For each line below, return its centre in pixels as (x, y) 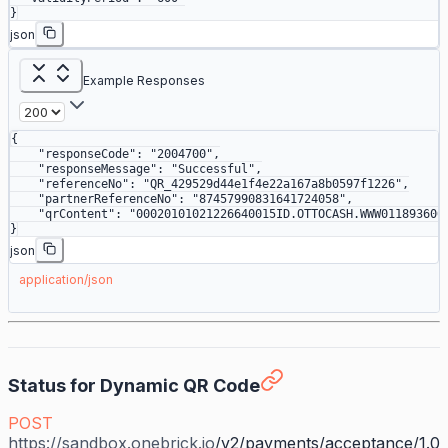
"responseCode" (73, 154)
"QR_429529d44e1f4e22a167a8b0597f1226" (272, 184)
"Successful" (213, 169)
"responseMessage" (83, 169)
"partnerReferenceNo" (94, 199)
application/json (66, 280)
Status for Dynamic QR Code (134, 386)
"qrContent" (62, 214)
